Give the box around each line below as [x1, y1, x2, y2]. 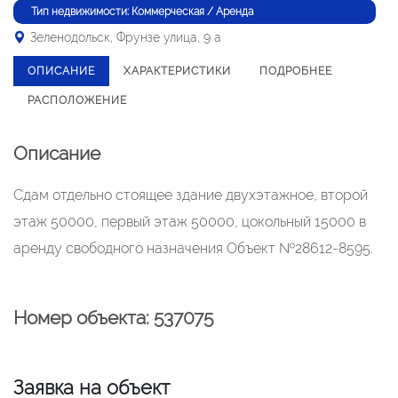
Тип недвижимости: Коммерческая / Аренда [31, 5, 253, 18]
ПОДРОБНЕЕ [259, 65, 332, 77]
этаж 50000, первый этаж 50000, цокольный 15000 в [13, 213, 366, 230]
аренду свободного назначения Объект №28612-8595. [13, 240, 373, 257]
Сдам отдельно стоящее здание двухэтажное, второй [13, 187, 368, 203]
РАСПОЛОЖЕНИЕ [28, 94, 127, 107]
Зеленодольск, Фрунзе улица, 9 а [30, 30, 221, 44]
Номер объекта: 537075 [13, 306, 213, 329]
